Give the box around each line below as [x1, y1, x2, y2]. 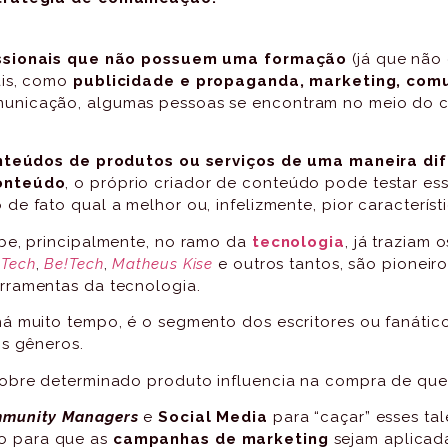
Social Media [158, 408, 268, 427]
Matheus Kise [112, 254, 214, 273]
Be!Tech [44, 254, 104, 273]
